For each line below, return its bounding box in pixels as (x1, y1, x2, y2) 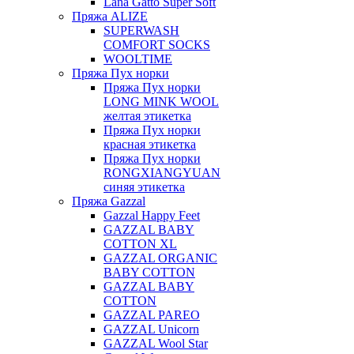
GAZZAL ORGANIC (104, 251, 217, 265)
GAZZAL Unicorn (104, 322, 199, 336)
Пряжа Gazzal (72, 194, 145, 208)
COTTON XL (104, 237, 177, 250)
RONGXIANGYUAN (104, 166, 220, 179)
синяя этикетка (104, 180, 185, 194)
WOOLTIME (104, 52, 172, 66)
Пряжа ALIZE (72, 9, 148, 23)
